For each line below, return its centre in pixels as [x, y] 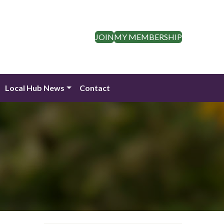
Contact [94, 88]
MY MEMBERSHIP [148, 37]
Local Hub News [34, 88]
